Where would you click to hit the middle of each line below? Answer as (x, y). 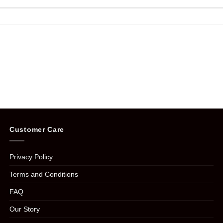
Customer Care (37, 130)
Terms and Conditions (44, 174)
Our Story (25, 209)
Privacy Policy (31, 157)
